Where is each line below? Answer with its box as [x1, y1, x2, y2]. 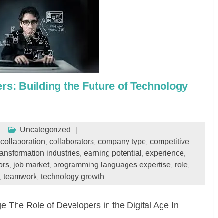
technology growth [40, 172, 104, 181]
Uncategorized [20, 126, 71, 134]
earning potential [83, 149, 142, 157]
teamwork [3, 172, 37, 181]
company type [97, 137, 146, 145]
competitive [149, 137, 189, 145]
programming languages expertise [53, 161, 171, 169]
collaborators [49, 137, 94, 145]
